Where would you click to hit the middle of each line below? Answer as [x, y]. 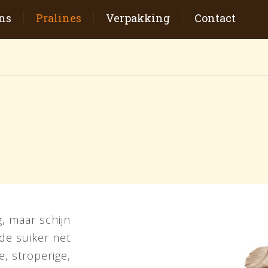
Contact [215, 18]
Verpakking [138, 18]
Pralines [59, 18]
